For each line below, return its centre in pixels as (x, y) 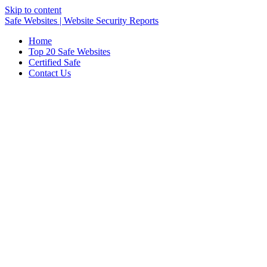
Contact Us (50, 73)
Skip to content (33, 10)
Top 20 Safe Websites (69, 52)
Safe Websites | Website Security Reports (82, 21)
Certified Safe (55, 62)
